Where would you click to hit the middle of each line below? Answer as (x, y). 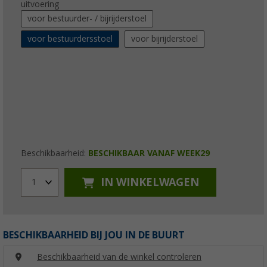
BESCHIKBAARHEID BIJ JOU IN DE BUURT (94, 235)
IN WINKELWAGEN (148, 182)
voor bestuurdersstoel (70, 38)
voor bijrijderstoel (164, 38)
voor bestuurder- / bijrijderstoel (87, 18)
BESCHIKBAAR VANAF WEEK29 (149, 153)
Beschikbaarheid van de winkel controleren (119, 257)
